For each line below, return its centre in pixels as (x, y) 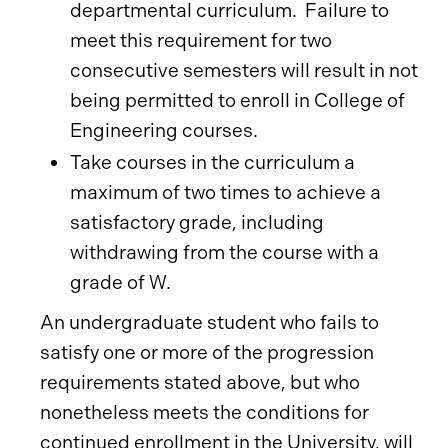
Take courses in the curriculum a (212, 162)
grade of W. (120, 282)
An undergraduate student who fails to (209, 322)
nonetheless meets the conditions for (204, 412)
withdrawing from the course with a (224, 252)
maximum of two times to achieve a (225, 192)
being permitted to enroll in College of (237, 100)
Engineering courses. (164, 130)
